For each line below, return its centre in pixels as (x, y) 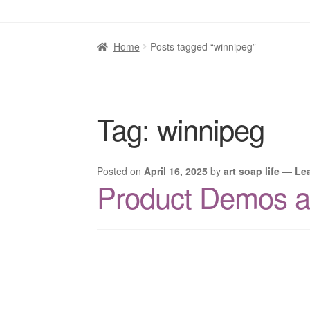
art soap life (252, 171)
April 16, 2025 (176, 171)
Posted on (121, 171)
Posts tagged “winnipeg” (203, 47)
